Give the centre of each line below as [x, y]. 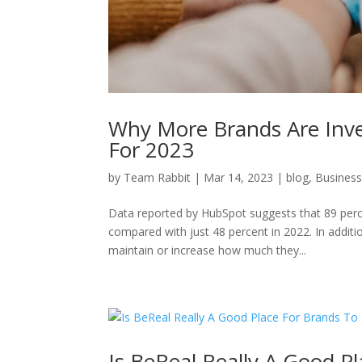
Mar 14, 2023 [239, 177]
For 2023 [152, 149]
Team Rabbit [158, 177]
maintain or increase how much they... [208, 250]
